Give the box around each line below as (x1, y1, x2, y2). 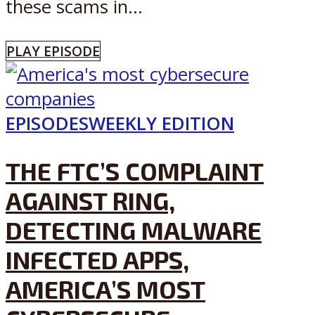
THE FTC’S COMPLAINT (6, 156, 264, 186)
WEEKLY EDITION (89, 110, 234, 136)
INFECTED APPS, (6, 245, 189, 275)
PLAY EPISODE (6, 41, 100, 60)
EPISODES (6, 110, 89, 136)
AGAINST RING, (6, 186, 175, 216)
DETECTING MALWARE (6, 215, 262, 245)
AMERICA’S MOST (6, 274, 205, 304)
